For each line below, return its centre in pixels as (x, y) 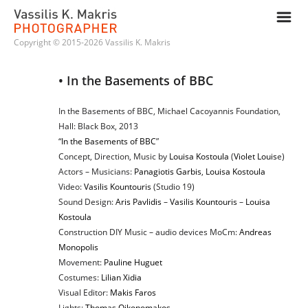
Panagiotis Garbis (168, 172)
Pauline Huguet (133, 262)
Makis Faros (133, 293)
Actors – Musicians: (96, 172)
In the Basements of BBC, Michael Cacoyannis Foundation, (169, 111)
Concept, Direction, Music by (114, 156)
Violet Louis (255, 156)
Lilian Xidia (121, 277)
